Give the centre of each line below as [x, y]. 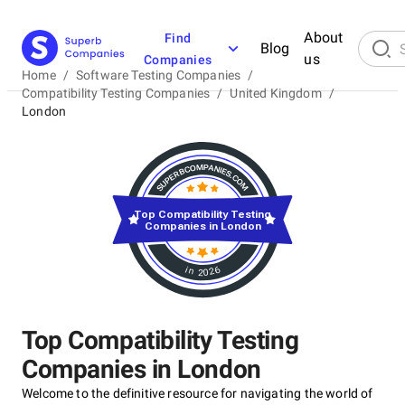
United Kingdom [276, 93]
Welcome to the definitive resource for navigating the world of [198, 393]
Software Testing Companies [158, 75]
